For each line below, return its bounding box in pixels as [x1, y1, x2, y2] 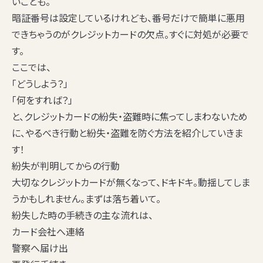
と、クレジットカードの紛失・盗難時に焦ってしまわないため [12, 109, 248, 124]
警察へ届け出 [12, 241, 68, 255]
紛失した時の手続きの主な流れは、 [12, 208, 153, 222]
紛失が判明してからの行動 [12, 159, 120, 173]
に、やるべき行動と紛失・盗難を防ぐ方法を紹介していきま [12, 126, 243, 140]
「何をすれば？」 [12, 93, 73, 107]
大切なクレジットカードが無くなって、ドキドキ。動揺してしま [12, 175, 250, 190]
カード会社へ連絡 [12, 224, 85, 239]
